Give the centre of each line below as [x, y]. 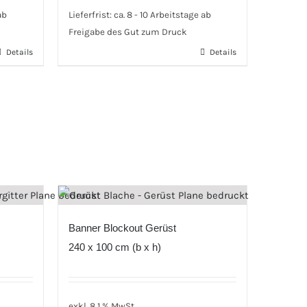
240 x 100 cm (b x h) [114, 247]
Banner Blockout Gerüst [122, 228]
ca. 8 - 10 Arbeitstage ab [162, 15]
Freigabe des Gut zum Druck [127, 32]
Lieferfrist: [91, 15]
